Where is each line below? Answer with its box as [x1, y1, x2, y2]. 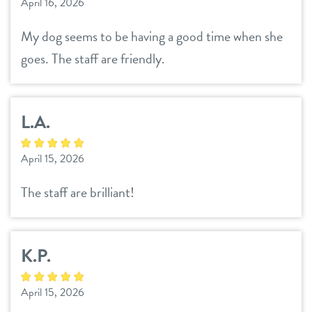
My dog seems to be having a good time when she [21, 26, 283, 47]
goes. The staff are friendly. [21, 48, 165, 69]
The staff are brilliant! [21, 182, 134, 203]
